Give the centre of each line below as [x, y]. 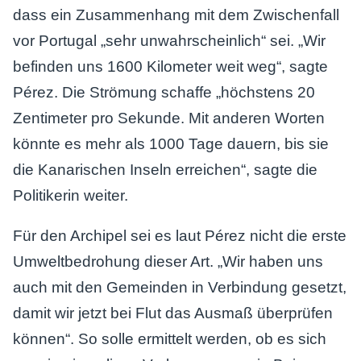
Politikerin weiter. [71, 195]
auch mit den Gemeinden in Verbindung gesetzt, [180, 287]
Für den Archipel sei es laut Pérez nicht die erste [180, 236]
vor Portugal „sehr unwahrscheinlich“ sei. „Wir [169, 41]
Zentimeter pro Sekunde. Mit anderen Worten [169, 118]
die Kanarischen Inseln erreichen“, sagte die [165, 170]
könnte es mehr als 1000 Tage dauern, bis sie [171, 144]
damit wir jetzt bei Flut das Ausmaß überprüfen [173, 313]
